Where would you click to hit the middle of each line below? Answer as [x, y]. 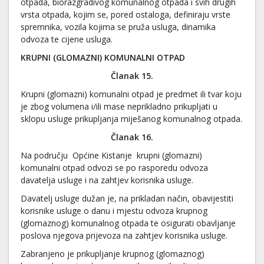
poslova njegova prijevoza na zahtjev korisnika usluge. [124, 235]
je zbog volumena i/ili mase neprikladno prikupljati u [119, 106]
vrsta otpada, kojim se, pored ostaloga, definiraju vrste [126, 14]
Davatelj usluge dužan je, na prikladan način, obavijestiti [127, 198]
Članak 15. [132, 76]
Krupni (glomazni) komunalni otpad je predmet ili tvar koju [131, 94]
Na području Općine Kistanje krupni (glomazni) [111, 155]
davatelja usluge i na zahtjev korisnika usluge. [107, 180]
